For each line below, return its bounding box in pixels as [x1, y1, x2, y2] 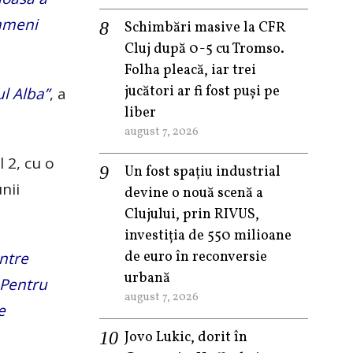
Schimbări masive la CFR [124, 18, 285, 38]
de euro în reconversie [124, 247, 267, 267]
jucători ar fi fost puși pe [124, 82, 280, 102]
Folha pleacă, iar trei [124, 61, 256, 80]
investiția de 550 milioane [124, 226, 292, 246]
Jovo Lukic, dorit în [124, 328, 247, 347]
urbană [124, 269, 170, 288]
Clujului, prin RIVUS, [124, 205, 259, 225]
